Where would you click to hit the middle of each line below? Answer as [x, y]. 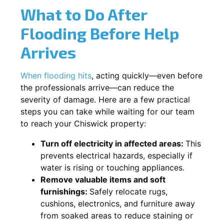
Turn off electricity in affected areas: [113, 143]
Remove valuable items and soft [103, 179]
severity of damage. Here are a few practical [105, 99]
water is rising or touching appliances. [112, 167]
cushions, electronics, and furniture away [118, 203]
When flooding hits [56, 75]
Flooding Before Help [100, 33]
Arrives [48, 52]
